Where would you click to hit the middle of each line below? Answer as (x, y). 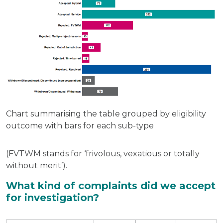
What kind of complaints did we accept (111, 185)
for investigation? (53, 197)
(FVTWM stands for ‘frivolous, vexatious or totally (103, 153)
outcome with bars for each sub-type (80, 125)
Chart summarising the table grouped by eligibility (106, 113)
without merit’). (37, 165)
